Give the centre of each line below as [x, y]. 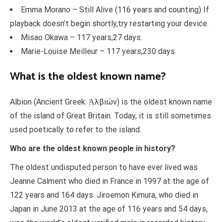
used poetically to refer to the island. [76, 130]
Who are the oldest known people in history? [93, 149]
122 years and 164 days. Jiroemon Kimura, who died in [104, 195]
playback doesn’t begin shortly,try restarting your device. [109, 24]
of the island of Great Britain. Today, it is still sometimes [111, 116]
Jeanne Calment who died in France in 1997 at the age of [110, 181]
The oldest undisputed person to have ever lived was [104, 167]
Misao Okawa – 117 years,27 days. [82, 38]
